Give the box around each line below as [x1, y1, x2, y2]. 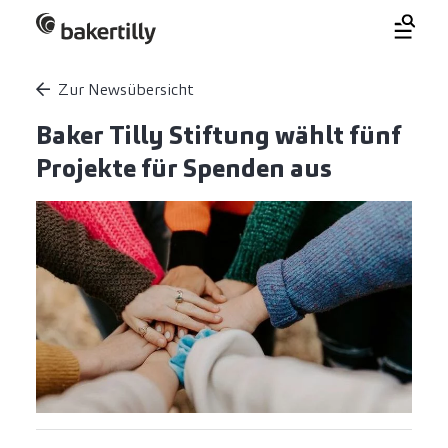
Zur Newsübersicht [58, 79, 194, 101]
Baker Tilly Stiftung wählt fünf [36, 119, 401, 153]
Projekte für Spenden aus [36, 152, 332, 186]
